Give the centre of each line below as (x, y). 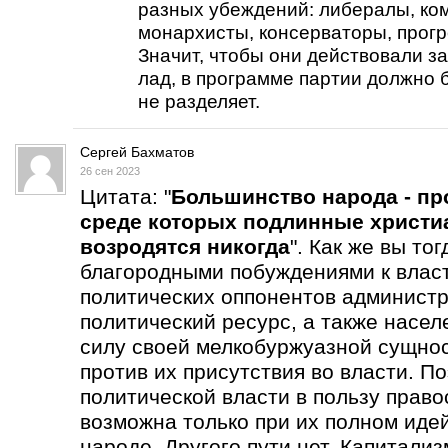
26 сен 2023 (110, 171)
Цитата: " (125, 196)
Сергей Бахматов (137, 152)
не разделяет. (199, 101)
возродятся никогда (185, 246)
